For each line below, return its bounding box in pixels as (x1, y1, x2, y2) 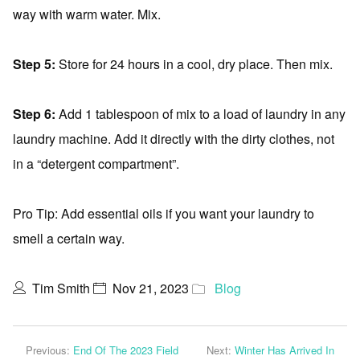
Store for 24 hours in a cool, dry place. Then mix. (55, 55, 333, 73)
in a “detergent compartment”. (13, 154, 179, 173)
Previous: (26, 342, 73, 358)
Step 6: (13, 104, 55, 123)
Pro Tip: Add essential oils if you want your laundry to (13, 204, 314, 223)
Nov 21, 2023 (112, 279, 189, 297)
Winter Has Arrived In (235, 342, 334, 358)
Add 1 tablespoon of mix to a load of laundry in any (55, 104, 346, 123)
